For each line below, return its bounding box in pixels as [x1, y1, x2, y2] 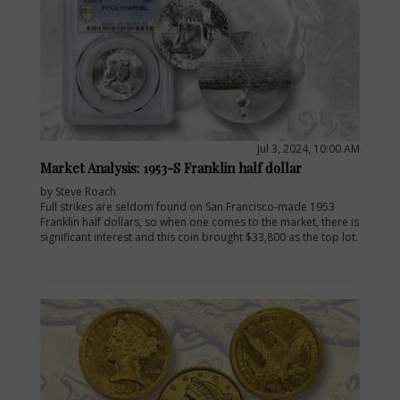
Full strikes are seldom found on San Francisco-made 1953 [40, 199, 335, 215]
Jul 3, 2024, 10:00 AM [257, 141, 360, 157]
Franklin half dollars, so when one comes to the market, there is [40, 214, 359, 230]
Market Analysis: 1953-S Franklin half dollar [40, 159, 302, 178]
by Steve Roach [40, 184, 116, 200]
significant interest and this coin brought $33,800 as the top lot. [40, 229, 358, 246]
